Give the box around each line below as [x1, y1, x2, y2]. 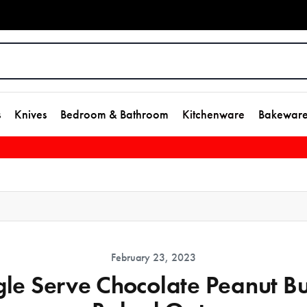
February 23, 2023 [111, 251, 196, 264]
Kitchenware [182, 107, 245, 122]
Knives [14, 107, 47, 122]
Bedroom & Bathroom [60, 107, 169, 122]
